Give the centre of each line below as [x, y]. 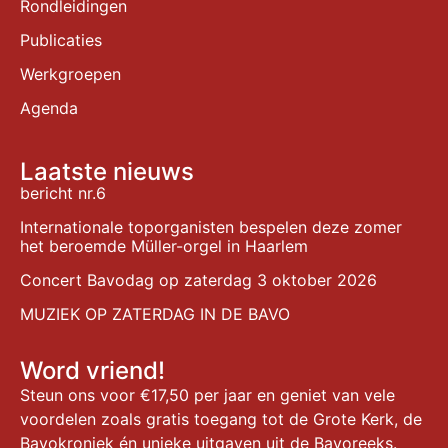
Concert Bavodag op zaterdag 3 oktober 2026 [198, 280]
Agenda [49, 108]
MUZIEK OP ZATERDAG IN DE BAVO [155, 314]
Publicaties [61, 40]
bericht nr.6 [63, 193]
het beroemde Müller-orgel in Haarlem [164, 246]
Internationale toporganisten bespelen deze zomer [211, 227]
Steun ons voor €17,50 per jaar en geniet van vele [207, 395]
